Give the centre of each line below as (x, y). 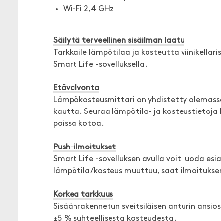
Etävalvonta (76, 88)
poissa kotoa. (79, 124)
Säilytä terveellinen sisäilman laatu (119, 41)
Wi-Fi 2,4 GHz (89, 9)
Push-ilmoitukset (85, 147)
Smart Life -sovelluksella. (100, 65)
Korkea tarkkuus (83, 195)
